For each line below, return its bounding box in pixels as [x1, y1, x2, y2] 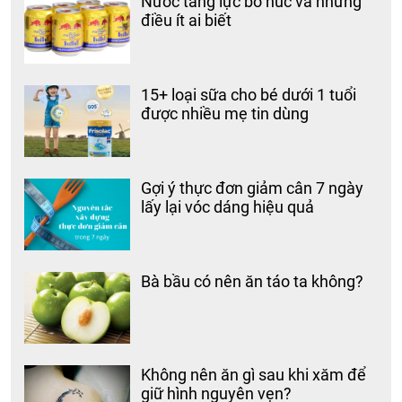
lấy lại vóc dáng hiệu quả [141, 197, 315, 216]
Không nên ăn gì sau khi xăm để [141, 364, 367, 384]
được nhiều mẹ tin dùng [141, 103, 310, 123]
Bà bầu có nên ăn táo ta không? [141, 271, 364, 291]
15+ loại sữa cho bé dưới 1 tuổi [141, 84, 357, 104]
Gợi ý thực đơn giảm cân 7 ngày [141, 178, 364, 197]
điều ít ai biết [141, 10, 232, 30]
